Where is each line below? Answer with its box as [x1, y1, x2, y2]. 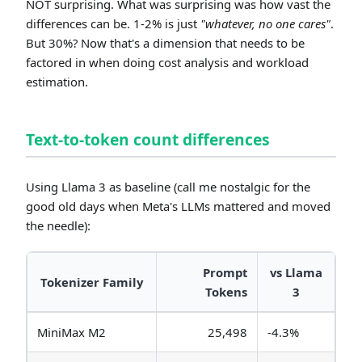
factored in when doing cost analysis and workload [26, 54, 309, 71]
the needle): [26, 217, 90, 234]
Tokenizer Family [40, 274, 143, 291]
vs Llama [270, 264, 322, 281]
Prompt [203, 264, 247, 281]
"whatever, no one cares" [200, 15, 330, 32]
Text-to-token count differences [26, 128, 270, 151]
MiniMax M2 [37, 324, 106, 341]
